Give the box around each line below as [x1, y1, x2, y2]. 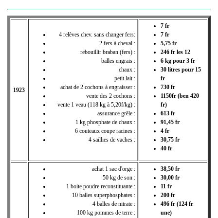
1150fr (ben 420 [161, 92, 199, 99]
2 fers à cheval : [99, 39, 135, 47]
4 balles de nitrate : [92, 200, 135, 207]
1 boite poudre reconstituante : [66, 182, 135, 190]
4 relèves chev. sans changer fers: [59, 31, 135, 38]
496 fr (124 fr [161, 200, 193, 207]
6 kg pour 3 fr [161, 57, 195, 64]
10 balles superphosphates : [72, 191, 135, 199]
